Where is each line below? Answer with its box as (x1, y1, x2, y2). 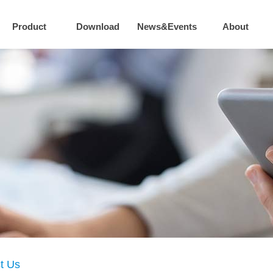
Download (76, 21, 119, 32)
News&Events (136, 21, 197, 32)
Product (12, 21, 46, 32)
